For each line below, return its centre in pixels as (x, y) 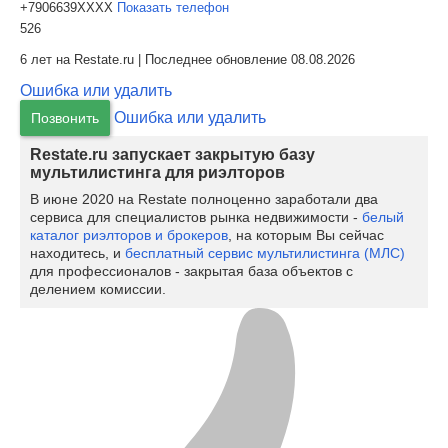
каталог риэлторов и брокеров (129, 235)
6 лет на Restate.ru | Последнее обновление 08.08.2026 (187, 59)
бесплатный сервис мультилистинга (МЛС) (265, 253)
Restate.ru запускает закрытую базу (172, 154)
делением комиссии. (98, 289)
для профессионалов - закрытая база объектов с (191, 271)
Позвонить (65, 118)
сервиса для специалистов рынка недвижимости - (196, 217)
